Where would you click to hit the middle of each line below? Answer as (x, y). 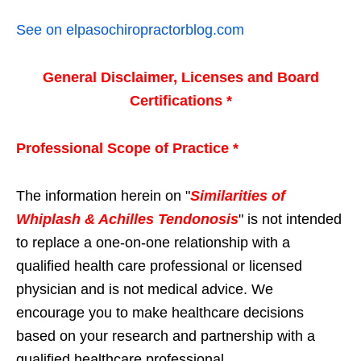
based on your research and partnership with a (166, 336)
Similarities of (238, 196)
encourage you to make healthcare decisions (160, 313)
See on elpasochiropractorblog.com (130, 30)
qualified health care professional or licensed (159, 266)
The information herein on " (103, 196)
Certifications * (180, 101)
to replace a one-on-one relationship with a (153, 243)
